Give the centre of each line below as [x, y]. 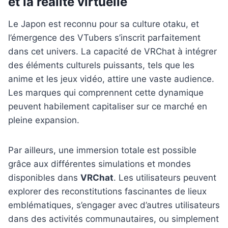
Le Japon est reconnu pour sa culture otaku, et [104, 24]
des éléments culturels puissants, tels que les [101, 65]
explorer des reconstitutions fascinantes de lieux [107, 192]
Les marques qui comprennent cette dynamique [106, 93]
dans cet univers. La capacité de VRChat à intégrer [112, 52]
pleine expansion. [44, 120]
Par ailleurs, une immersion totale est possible [102, 150]
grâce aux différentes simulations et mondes [99, 164]
